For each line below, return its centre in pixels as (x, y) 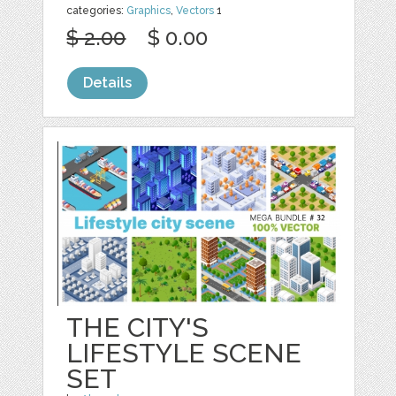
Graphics (149, 10)
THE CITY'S (138, 327)
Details (108, 82)
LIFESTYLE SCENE (184, 353)
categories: (97, 10)
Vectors (195, 10)
